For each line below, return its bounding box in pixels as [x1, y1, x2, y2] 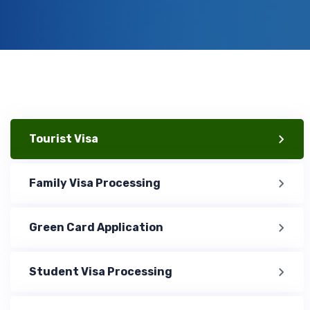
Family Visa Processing [29, 176, 161, 190]
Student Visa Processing [29, 265, 172, 278]
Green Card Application [29, 221, 163, 234]
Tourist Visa [29, 132, 98, 145]
